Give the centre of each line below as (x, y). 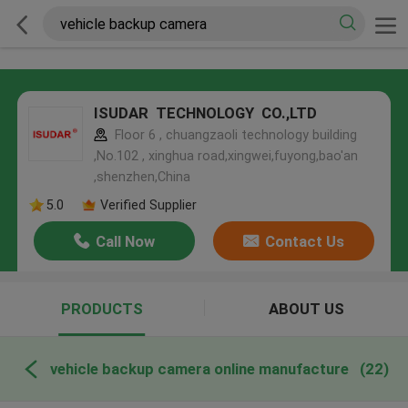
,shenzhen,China (142, 177)
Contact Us (304, 242)
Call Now (126, 242)
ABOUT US (306, 309)
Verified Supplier (148, 204)
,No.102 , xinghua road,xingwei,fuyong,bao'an (225, 156)
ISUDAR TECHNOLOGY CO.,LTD (207, 113)
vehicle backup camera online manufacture (199, 368)
